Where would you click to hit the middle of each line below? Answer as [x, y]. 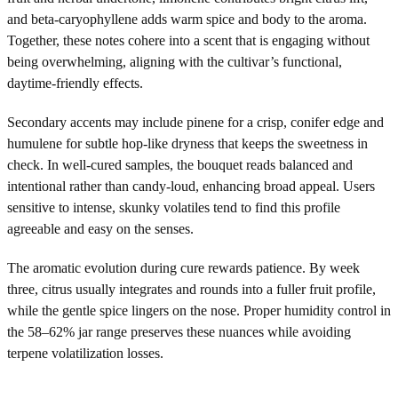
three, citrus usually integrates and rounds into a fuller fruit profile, [191, 289]
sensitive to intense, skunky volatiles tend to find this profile [174, 207]
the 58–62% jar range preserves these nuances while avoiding [179, 331]
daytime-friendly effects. [75, 83]
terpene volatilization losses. [85, 353]
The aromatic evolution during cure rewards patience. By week [183, 267]
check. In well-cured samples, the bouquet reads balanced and [180, 164]
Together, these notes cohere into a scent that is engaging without [188, 40]
